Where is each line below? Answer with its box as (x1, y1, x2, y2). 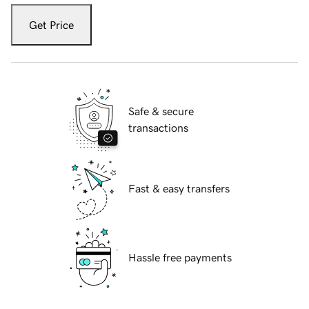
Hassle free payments (128, 252, 232, 263)
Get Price (29, 19, 74, 31)
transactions (128, 122, 188, 134)
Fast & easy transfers (128, 183, 230, 195)
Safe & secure (128, 106, 194, 117)
